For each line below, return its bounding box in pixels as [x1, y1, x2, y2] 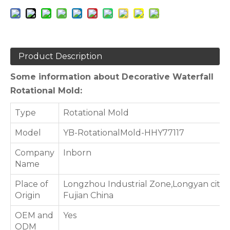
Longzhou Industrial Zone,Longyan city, [63, 179, 225, 189]
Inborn [63, 148, 91, 158]
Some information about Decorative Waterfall [10, 72, 214, 82]
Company [15, 148, 54, 158]
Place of [15, 179, 48, 189]
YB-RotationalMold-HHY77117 [63, 128, 184, 138]
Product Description [18, 51, 102, 61]
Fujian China [63, 190, 113, 200]
